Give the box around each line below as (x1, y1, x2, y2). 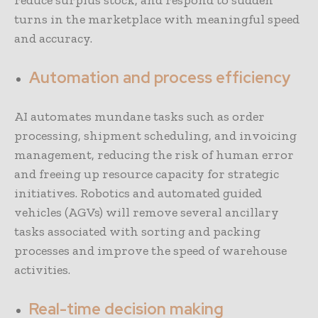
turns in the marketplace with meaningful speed (14, 11, 300, 28)
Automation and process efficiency (29, 67, 290, 89)
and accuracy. (14, 31, 92, 47)
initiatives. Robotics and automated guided (14, 185, 262, 202)
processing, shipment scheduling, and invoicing (14, 128, 297, 144)
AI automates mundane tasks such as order (14, 109, 265, 125)
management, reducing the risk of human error (14, 147, 294, 163)
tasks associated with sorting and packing (14, 224, 261, 240)
